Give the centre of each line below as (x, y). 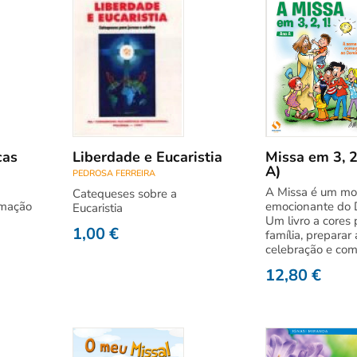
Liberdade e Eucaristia (147, 157)
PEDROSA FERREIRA (114, 173)
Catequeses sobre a (125, 194)
